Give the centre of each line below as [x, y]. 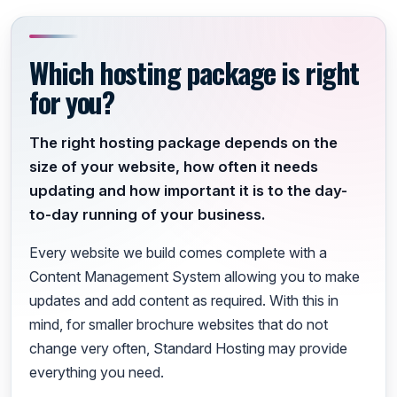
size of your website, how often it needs [174, 167]
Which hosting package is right [194, 72]
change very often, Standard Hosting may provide [188, 349]
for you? [72, 101]
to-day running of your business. [147, 215]
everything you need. [97, 373]
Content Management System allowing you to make [195, 277]
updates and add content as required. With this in [184, 301]
